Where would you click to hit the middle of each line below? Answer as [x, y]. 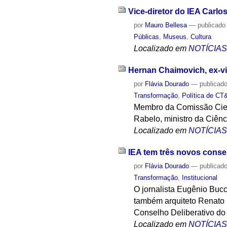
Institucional [200, 177]
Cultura [201, 37]
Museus [175, 37]
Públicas [147, 37]
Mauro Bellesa [166, 25]
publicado [212, 25]
